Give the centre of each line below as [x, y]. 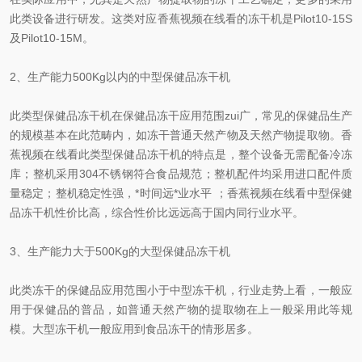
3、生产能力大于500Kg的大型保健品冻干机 [120, 251]
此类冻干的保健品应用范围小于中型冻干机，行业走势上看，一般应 [181, 290]
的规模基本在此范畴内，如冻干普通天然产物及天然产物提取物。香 [181, 135]
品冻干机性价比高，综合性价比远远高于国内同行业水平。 [157, 213]
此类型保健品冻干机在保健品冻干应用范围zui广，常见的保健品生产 [181, 116]
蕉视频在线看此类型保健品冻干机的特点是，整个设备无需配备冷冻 [181, 154]
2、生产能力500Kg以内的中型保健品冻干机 [120, 77]
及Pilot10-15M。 [52, 38]
